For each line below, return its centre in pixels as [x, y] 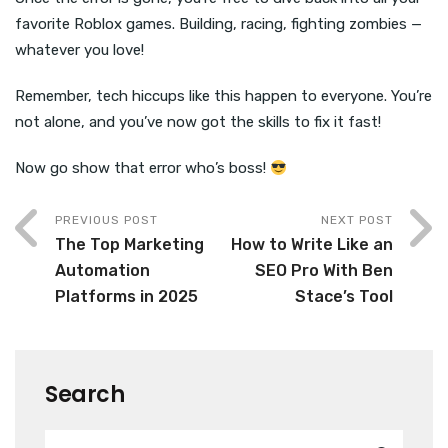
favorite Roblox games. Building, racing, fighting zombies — [218, 24]
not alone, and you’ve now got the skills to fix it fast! [198, 122]
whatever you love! [79, 50]
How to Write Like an [312, 245]
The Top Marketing [129, 245]
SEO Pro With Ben [324, 271]
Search [84, 395]
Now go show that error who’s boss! [142, 168]
